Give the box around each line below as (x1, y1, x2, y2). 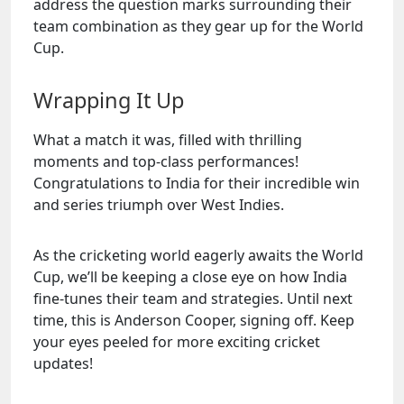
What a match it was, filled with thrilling (33, 130, 302, 150)
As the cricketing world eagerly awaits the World (33, 245, 363, 265)
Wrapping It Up (33, 86, 184, 115)
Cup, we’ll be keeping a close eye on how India (33, 267, 347, 287)
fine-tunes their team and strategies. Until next (33, 289, 353, 308)
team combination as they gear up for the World (33, 16, 363, 36)
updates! (33, 353, 93, 373)
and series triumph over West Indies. (33, 195, 284, 215)
